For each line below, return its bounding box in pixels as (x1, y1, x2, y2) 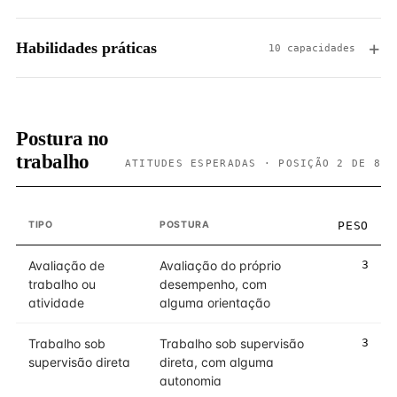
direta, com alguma (160, 354, 274, 370)
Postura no (16, 128, 109, 150)
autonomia (160, 373, 222, 388)
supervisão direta (28, 354, 130, 370)
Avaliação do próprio (160, 258, 281, 273)
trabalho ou (28, 276, 96, 292)
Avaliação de (28, 258, 105, 273)
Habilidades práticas (16, 38, 157, 57)
